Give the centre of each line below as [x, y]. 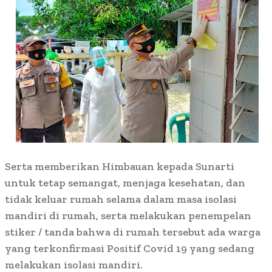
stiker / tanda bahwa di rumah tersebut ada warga [133, 232]
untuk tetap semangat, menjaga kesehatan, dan [125, 183]
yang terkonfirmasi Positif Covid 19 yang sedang [130, 249]
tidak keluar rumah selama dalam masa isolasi [121, 199]
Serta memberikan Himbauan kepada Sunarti [120, 167]
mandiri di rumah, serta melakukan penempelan [128, 216]
